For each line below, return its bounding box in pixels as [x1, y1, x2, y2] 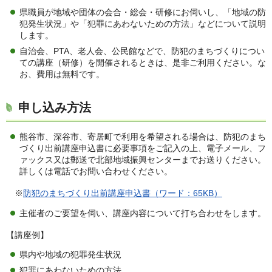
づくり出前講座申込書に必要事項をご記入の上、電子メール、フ [19, 143, 266, 154]
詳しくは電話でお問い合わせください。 [19, 166, 172, 177]
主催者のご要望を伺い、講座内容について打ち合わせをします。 [19, 208, 266, 218]
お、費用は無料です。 [19, 69, 104, 80]
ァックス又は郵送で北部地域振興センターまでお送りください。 [19, 155, 266, 165]
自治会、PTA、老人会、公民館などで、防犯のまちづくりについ [19, 46, 265, 56]
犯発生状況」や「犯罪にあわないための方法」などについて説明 [19, 19, 266, 29]
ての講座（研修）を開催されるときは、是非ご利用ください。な [19, 58, 266, 68]
